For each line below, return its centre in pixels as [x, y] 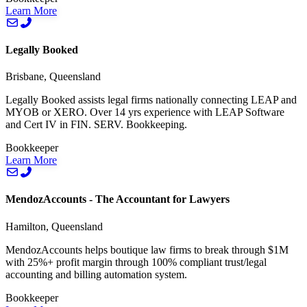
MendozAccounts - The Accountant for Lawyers [118, 199]
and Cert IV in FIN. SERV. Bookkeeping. [96, 125]
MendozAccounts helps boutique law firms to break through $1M [147, 249]
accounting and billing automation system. [96, 274]
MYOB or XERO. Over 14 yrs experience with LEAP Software [145, 112]
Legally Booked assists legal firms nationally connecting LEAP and [151, 100]
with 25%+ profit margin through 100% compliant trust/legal [136, 262]
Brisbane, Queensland [53, 77]
